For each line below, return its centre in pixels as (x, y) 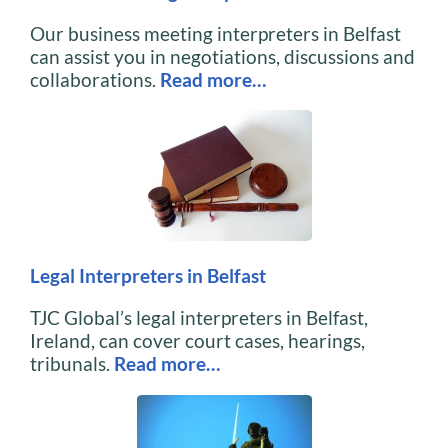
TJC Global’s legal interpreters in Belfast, (199, 318)
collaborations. (95, 79)
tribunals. (72, 364)
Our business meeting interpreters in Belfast (215, 33)
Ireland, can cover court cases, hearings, (197, 341)
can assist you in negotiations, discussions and (222, 56)
